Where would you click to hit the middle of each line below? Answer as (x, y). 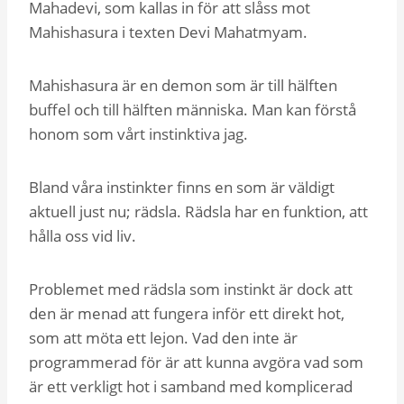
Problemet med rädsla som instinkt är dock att (191, 289)
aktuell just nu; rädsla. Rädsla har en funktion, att (198, 211)
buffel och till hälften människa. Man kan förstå (193, 109)
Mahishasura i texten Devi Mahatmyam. (170, 32)
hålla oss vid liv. (84, 235)
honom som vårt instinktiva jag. (138, 133)
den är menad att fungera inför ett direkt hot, (187, 313)
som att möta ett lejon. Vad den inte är (163, 337)
